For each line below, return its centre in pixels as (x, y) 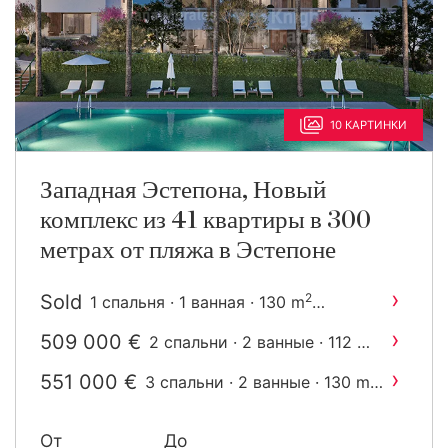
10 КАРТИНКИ (368, 125)
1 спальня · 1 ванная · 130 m (197, 302)
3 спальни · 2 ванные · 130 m (257, 382)
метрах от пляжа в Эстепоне (188, 250)
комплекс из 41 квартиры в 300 (205, 220)
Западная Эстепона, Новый (183, 190)
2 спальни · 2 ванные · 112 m (260, 342)
